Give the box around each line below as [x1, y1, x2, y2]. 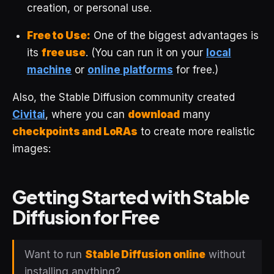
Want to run [24, 248, 85, 261]
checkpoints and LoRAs [12, 125, 138, 138]
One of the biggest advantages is [90, 29, 259, 42]
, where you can [45, 108, 128, 120]
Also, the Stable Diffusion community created [12, 91, 235, 103]
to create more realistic [138, 125, 256, 138]
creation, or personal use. [26, 1, 152, 14]
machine [26, 63, 72, 76]
